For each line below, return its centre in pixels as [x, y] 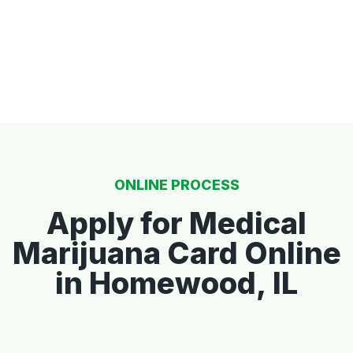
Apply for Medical [176, 223]
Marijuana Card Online [176, 253]
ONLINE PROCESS [176, 184]
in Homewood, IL [176, 282]
